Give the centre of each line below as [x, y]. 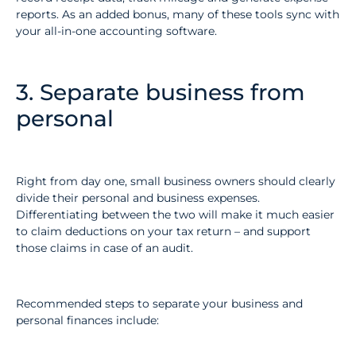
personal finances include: [87, 321]
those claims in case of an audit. [104, 248]
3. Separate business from [161, 93]
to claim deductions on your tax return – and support [163, 231]
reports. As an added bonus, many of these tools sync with [178, 15]
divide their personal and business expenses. [138, 197]
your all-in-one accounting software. [116, 31]
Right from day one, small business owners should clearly [176, 181]
